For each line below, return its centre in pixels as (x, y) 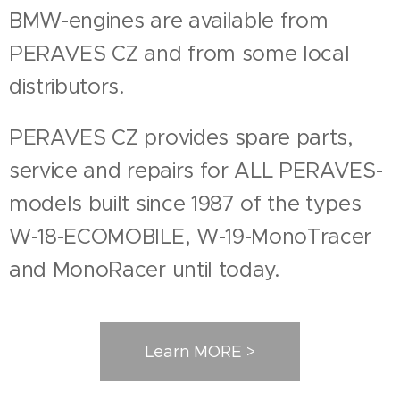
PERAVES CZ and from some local (179, 53)
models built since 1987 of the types (185, 203)
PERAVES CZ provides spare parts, (181, 137)
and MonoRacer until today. (145, 269)
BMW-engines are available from (169, 20)
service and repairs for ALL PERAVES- (196, 170)
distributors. (70, 86)
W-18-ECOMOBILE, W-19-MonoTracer (191, 236)
